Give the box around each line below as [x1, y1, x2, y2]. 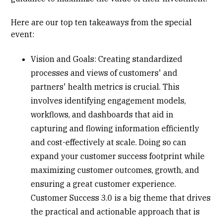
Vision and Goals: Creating [31, 54, 133, 64]
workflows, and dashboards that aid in [31, 109, 174, 119]
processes [31, 67, 69, 78]
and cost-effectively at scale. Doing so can [31, 137, 187, 147]
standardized [132, 54, 183, 64]
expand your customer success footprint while [31, 151, 205, 161]
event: [11, 29, 35, 39]
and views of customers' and [68, 67, 178, 78]
